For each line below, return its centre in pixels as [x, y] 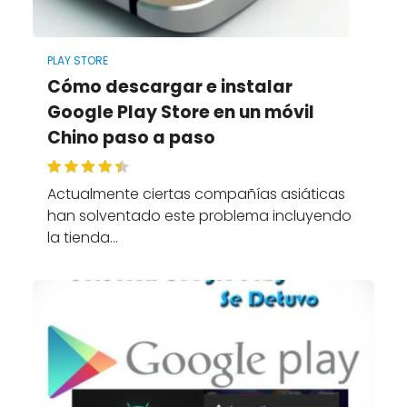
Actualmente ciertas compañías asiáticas [196, 194]
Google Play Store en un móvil [180, 112]
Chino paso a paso [131, 137]
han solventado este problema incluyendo [199, 216]
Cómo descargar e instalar [169, 86]
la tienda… [82, 238]
